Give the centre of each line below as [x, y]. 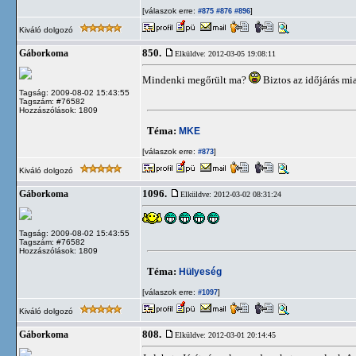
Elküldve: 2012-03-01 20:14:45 [225, 335]
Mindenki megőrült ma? [195, 80]
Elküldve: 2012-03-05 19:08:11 [225, 54]
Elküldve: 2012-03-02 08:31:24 [231, 194]
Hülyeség [200, 271]
